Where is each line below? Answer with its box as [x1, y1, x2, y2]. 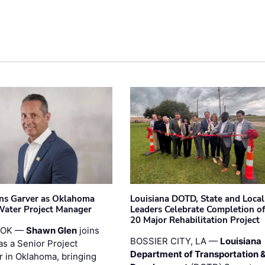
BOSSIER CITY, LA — [130, 235, 220, 247]
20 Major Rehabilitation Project [130, 214, 260, 226]
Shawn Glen [26, 224, 77, 236]
